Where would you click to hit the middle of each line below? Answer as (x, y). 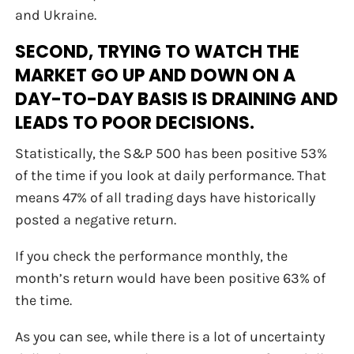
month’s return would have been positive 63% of (171, 279)
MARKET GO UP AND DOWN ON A (156, 76)
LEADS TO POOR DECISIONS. (135, 123)
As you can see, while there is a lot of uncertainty (170, 337)
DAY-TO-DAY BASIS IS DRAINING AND (177, 100)
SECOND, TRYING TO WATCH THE (158, 52)
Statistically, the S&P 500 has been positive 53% (171, 154)
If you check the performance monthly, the (152, 256)
